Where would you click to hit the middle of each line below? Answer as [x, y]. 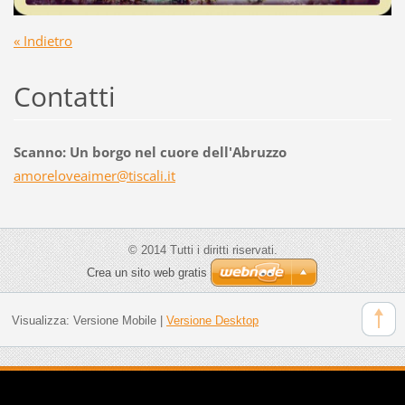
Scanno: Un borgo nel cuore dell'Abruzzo [150, 152]
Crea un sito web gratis [147, 273]
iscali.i [151, 176]
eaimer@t [103, 176]
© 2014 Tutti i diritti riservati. [202, 250]
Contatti [64, 97]
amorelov [43, 176]
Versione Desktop [212, 320]
